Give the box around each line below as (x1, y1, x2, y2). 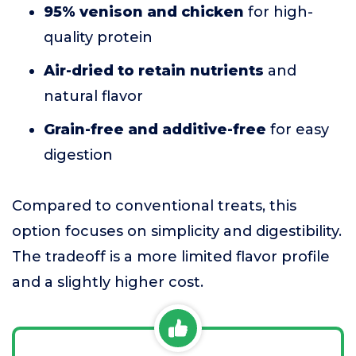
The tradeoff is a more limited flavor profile (12, 248, 330, 265)
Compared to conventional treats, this (12, 197, 296, 215)
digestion (44, 146, 113, 164)
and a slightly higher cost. (12, 273, 203, 291)
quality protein (44, 29, 153, 46)
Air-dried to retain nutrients (44, 62, 264, 79)
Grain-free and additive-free (44, 121, 266, 138)
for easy (266, 121, 329, 138)
